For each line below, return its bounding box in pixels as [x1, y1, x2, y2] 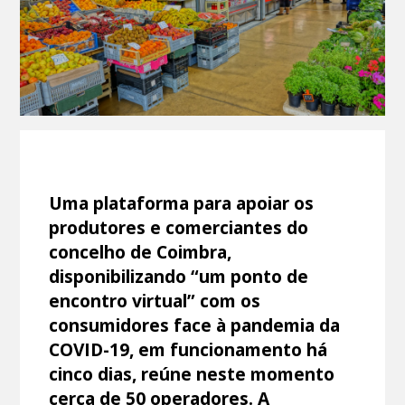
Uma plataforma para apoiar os [49, 190, 315, 215]
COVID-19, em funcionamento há [49, 336, 328, 362]
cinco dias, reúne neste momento [49, 361, 335, 386]
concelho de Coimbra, [49, 239, 232, 264]
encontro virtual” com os [49, 287, 261, 313]
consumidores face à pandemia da [49, 312, 341, 337]
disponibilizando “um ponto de [49, 263, 309, 288]
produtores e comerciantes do [49, 214, 309, 240]
